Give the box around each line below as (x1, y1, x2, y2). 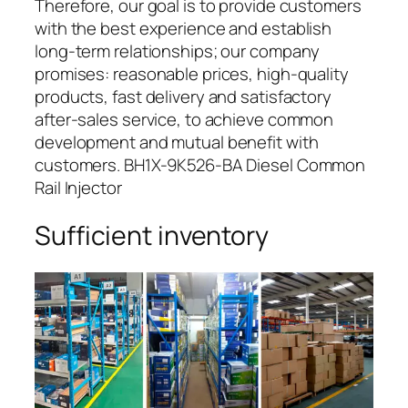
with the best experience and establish (35, 16, 332, 41)
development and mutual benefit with (35, 130, 319, 155)
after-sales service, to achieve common (35, 107, 334, 132)
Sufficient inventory (35, 217, 269, 253)
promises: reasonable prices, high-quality (35, 62, 349, 87)
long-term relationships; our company (35, 39, 321, 64)
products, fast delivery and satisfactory (35, 85, 331, 109)
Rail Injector (35, 176, 122, 200)
